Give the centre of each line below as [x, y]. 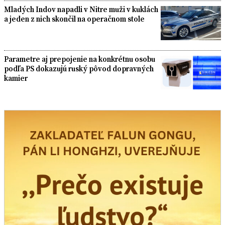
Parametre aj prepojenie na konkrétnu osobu [80, 59]
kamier [16, 78]
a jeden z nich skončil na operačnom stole [74, 19]
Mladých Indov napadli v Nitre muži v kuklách [81, 10]
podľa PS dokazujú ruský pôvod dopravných [79, 68]
